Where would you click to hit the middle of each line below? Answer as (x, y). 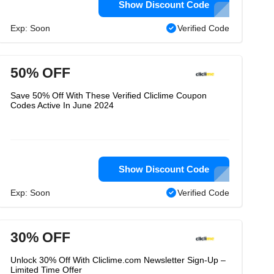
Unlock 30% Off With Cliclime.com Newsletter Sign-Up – (118, 260)
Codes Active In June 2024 (62, 105)
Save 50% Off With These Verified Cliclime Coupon (109, 95)
